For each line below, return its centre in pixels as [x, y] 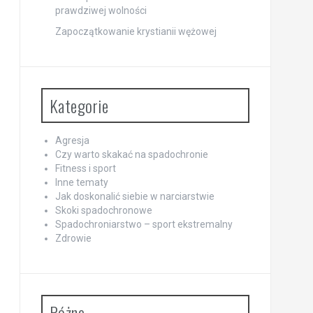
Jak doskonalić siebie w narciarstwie [134, 196]
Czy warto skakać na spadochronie [131, 154]
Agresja [72, 140]
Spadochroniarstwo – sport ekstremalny [144, 224]
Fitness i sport [85, 168]
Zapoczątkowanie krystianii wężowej [136, 31]
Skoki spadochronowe [103, 210]
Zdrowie [73, 238]
